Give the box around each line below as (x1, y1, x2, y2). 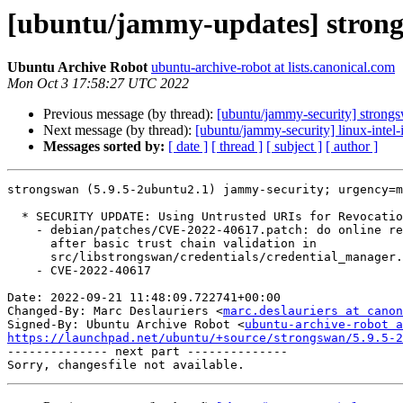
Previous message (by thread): (43, 106, 217, 122)
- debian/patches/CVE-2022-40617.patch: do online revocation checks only (7, 223, 36, 237)
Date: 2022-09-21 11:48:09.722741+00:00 (7, 291, 281, 305)
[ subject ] (266, 139, 322, 155)
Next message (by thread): (43, 122, 195, 139)
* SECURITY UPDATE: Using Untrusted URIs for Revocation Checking (7, 210, 22, 224)
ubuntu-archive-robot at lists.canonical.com (151, 59, 395, 76)
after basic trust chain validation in (7, 237, 50, 251)
